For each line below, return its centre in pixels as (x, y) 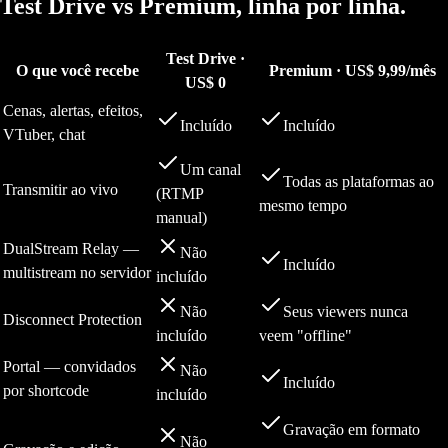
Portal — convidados (69, 367)
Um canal (210, 170)
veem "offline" (305, 336)
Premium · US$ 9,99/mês (352, 71)
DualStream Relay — (71, 249)
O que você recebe (77, 71)
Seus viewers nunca (345, 312)
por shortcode (46, 391)
